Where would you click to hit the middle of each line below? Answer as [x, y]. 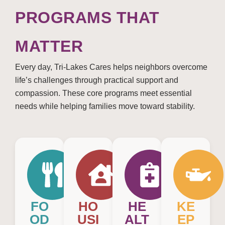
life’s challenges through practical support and [97, 80]
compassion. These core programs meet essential [103, 93]
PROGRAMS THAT [87, 17]
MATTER [49, 46]
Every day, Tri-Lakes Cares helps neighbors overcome [111, 67]
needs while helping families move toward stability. [105, 106]
